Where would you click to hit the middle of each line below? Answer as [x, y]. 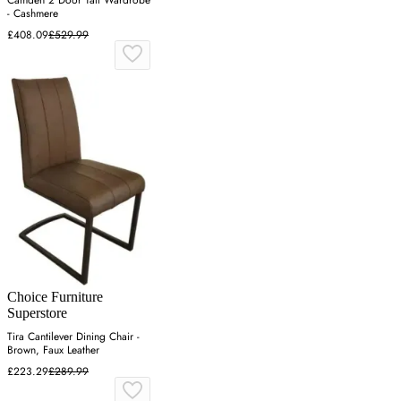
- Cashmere [33, 13]
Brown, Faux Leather [53, 350]
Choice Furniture [55, 297]
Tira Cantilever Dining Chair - [73, 337]
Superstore [37, 313]
